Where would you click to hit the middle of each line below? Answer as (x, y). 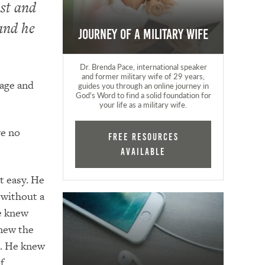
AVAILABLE (143, 152)
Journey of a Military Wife (143, 35)
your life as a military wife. (143, 104)
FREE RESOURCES (143, 137)
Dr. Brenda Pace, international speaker (143, 67)
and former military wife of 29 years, (143, 76)
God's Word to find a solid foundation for (143, 95)
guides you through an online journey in (143, 85)
